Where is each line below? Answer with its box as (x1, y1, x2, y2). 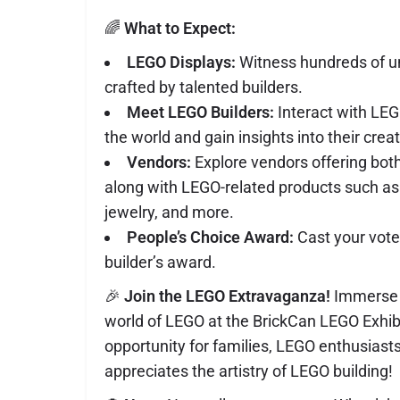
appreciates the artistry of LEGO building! (104, 362, 393, 381)
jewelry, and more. (104, 203, 234, 222)
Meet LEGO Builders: (127, 103, 274, 122)
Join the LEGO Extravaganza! (124, 287, 330, 306)
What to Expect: (124, 19, 236, 38)
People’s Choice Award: (127, 228, 294, 247)
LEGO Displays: (127, 53, 236, 72)
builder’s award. (104, 253, 216, 272)
